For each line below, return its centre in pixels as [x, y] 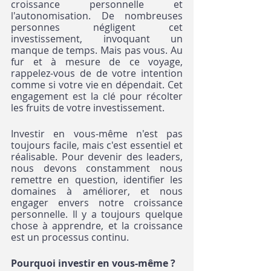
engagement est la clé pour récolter [97, 96]
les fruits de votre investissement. [88, 108]
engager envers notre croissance [97, 203]
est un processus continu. [70, 237]
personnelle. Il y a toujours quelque [97, 214]
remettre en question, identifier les [97, 180]
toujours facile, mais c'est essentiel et [97, 145]
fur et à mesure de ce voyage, [97, 62]
